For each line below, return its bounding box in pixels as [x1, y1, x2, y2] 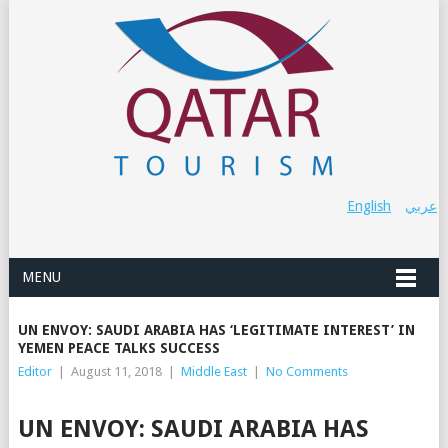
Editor [17, 364, 52, 379]
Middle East [180, 364, 247, 379]
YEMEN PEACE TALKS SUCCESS [17, 340, 220, 356]
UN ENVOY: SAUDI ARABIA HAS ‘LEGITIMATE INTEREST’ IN [17, 322, 415, 338]
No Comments [265, 364, 348, 379]
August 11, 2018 [70, 364, 162, 379]
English [347, 198, 392, 214]
